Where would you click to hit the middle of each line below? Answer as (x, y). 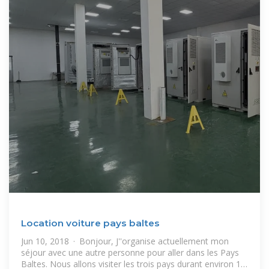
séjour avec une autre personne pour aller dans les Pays (130, 252)
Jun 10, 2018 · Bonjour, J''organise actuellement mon (125, 241)
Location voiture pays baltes (90, 223)
